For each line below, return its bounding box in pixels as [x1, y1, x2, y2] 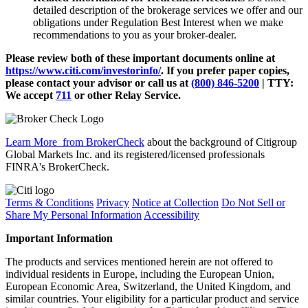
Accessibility [144, 208, 199, 221]
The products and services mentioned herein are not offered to [5, 255, 273, 267]
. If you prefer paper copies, [161, 64, 289, 76]
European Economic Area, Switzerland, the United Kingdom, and [5, 280, 291, 292]
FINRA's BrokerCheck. [5, 160, 109, 173]
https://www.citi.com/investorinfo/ [5, 64, 161, 76]
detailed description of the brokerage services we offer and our [33, 3, 302, 16]
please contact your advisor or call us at [5, 76, 191, 89]
